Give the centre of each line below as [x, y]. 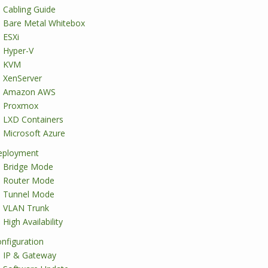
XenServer [22, 78]
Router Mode [29, 180]
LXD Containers [33, 119]
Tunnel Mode [29, 194]
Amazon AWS [29, 92]
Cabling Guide [29, 9]
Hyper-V [18, 51]
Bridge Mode [28, 167]
